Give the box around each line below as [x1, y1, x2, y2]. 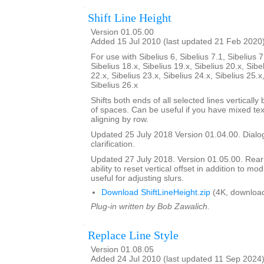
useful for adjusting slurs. [91, 174, 184, 183]
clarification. [91, 140, 135, 148]
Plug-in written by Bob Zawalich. [91, 202, 210, 211]
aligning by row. [91, 115, 148, 124]
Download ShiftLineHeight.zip [101, 188, 210, 197]
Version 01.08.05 [91, 245, 154, 254]
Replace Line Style [88, 229, 179, 242]
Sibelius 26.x [91, 81, 138, 90]
